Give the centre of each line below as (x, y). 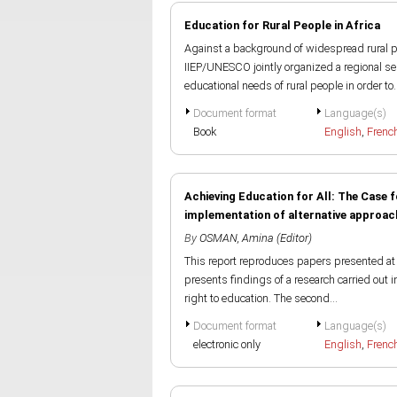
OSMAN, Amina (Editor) (256, 238)
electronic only (227, 344)
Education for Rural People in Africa (282, 25)
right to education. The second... (261, 298)
